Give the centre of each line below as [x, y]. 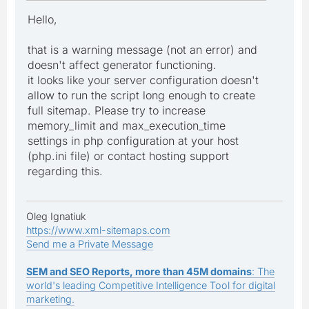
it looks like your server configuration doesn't [143, 80]
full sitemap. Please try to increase [117, 110]
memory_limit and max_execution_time [127, 125]
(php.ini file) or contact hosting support [128, 156]
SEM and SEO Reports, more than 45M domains [139, 271]
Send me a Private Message [90, 243]
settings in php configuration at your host [133, 140]
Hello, [42, 19]
